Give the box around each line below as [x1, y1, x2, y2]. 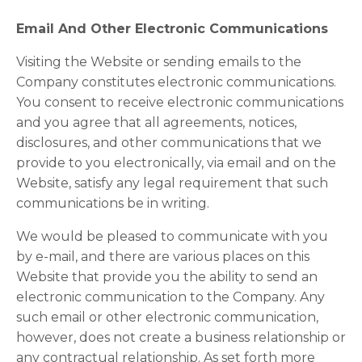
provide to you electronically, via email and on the [16, 155, 336, 170]
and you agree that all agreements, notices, [16, 115, 297, 130]
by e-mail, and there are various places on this [16, 249, 309, 264]
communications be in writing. [16, 196, 209, 211]
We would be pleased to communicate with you [16, 229, 328, 244]
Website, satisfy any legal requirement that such [16, 175, 328, 191]
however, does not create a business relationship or [16, 330, 346, 345]
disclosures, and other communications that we [16, 135, 322, 150]
